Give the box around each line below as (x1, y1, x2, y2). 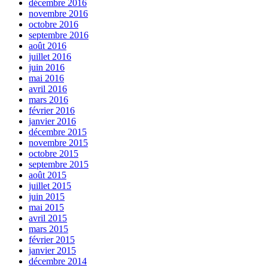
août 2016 (29, 40, 66, 51)
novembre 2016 (29, 8, 88, 19)
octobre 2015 (29, 148, 78, 159)
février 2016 (29, 105, 75, 115)
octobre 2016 (29, 19, 78, 29)
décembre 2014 (29, 255, 87, 266)
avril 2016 (29, 83, 67, 94)
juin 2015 (29, 191, 65, 202)
